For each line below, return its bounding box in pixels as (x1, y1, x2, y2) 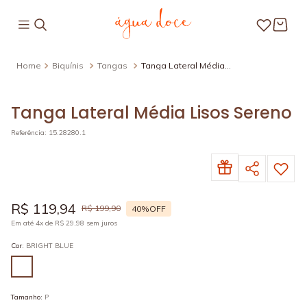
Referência (11, 128, 45, 137)
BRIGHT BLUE (26, 241, 73, 250)
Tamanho (11, 293, 40, 302)
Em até (11, 219, 36, 228)
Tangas (97, 60, 127, 71)
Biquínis (52, 60, 84, 71)
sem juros (84, 219, 117, 228)
